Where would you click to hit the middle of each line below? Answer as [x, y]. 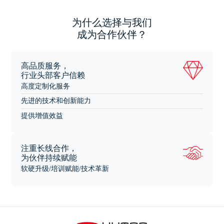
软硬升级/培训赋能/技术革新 [65, 169]
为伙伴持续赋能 [49, 157]
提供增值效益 [42, 115]
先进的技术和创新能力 [56, 101]
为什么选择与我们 [112, 22]
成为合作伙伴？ [112, 34]
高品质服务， [45, 65]
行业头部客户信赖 [53, 74]
